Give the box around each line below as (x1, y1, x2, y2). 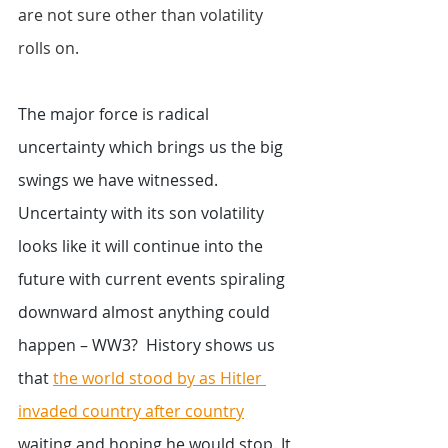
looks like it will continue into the (18, 235, 267, 257)
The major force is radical (18, 103, 213, 125)
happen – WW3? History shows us (18, 334, 279, 356)
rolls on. (18, 37, 83, 59)
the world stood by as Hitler (53, 367, 266, 389)
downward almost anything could (18, 301, 274, 323)
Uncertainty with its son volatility (18, 202, 268, 224)
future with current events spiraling (18, 268, 289, 290)
